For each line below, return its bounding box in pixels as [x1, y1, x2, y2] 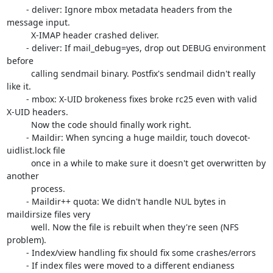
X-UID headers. [6, 106, 68, 118]
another [6, 170, 39, 182]
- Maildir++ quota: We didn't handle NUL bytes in [6, 196, 26, 207]
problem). [6, 234, 46, 246]
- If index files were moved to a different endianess [6, 260, 26, 271]
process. [6, 183, 26, 194]
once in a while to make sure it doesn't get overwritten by [6, 157, 26, 169]
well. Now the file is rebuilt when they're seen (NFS [6, 221, 26, 233]
